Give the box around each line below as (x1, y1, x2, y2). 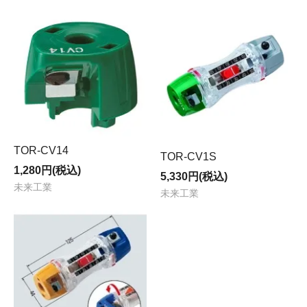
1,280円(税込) (14, 164, 81, 177)
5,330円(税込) (160, 170, 228, 182)
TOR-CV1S (160, 150, 217, 162)
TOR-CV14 (14, 145, 69, 157)
